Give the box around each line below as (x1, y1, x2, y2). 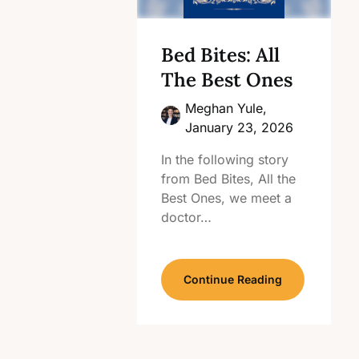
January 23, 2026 (185, 119, 294, 135)
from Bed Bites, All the (161, 171, 296, 187)
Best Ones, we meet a (161, 190, 292, 206)
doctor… (161, 209, 212, 225)
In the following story (161, 151, 289, 167)
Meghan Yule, (185, 100, 268, 116)
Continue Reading (184, 272, 283, 286)
